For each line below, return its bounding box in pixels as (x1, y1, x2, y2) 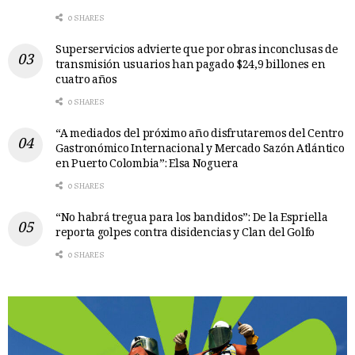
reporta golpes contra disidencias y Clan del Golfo (55, 223, 315, 243)
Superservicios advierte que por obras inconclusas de (55, 40, 338, 60)
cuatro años (55, 71, 117, 90)
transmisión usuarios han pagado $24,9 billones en (55, 55, 326, 75)
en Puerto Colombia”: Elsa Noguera (55, 155, 239, 174)
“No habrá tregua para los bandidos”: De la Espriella (55, 208, 328, 228)
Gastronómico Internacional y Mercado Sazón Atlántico (55, 139, 345, 159)
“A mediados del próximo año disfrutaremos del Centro (55, 124, 344, 144)
